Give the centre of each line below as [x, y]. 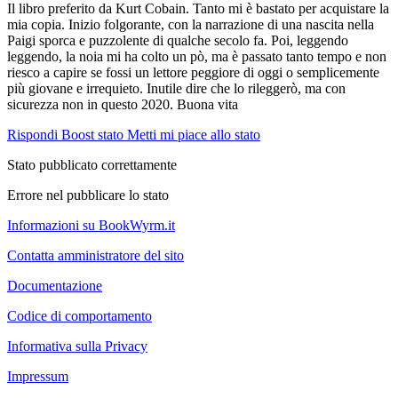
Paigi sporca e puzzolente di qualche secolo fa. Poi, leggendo [178, 40]
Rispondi [32, 134]
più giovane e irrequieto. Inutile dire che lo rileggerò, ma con [176, 88]
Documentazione [55, 285]
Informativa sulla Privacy [77, 346]
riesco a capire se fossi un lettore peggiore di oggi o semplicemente [193, 72]
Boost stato [92, 134]
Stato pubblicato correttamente [92, 164]
